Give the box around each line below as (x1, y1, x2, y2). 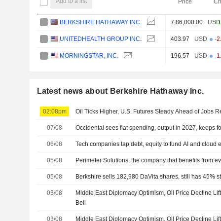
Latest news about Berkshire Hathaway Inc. (37, 86, 204, 95)
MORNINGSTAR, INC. (60, 52, 119, 59)
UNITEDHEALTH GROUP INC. (60, 35, 142, 42)
